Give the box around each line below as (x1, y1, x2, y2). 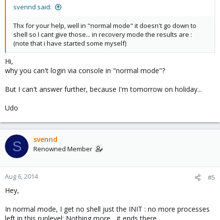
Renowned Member (33, 144, 92, 153)
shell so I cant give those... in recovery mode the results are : (13, 30, 192, 39)
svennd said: (13, 2, 52, 11)
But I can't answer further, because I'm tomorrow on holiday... (5, 84, 202, 94)
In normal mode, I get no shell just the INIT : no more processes (5, 204, 210, 214)
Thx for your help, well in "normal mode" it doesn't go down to (13, 21, 196, 30)
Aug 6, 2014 (5, 172, 38, 181)
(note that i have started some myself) (13, 39, 126, 48)
